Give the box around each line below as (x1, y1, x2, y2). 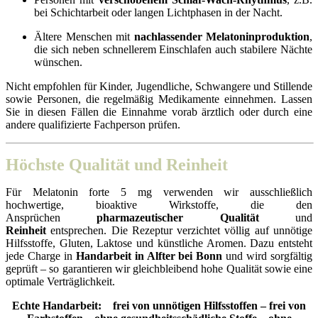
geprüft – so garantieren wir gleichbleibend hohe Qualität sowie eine (6, 263, 312, 275)
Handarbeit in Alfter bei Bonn (75, 250, 223, 263)
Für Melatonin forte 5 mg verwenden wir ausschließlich (6, 186, 312, 199)
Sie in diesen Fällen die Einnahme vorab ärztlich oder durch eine (6, 106, 312, 119)
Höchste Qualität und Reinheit (6, 155, 228, 175)
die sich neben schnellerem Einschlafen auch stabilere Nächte (34, 43, 312, 56)
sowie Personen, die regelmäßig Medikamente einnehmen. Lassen (6, 93, 312, 106)
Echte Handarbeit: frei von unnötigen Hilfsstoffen (12, 300, 261, 312)
